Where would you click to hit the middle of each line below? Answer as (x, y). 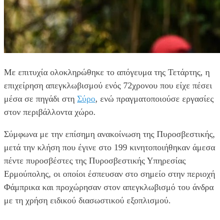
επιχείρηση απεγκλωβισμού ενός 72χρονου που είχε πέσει (108, 85)
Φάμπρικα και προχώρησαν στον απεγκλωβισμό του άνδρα (109, 187)
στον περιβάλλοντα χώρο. (50, 112)
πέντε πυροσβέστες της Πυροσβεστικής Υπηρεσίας (95, 160)
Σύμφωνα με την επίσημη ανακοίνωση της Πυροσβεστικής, (110, 134)
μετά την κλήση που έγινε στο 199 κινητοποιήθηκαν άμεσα (110, 147)
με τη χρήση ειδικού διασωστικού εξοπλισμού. (87, 200)
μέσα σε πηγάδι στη (41, 98)
